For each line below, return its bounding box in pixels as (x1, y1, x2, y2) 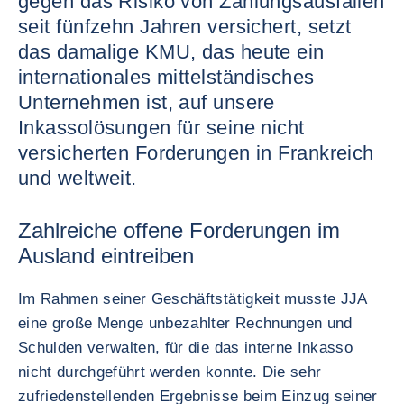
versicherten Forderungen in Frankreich (18, 142, 374, 164)
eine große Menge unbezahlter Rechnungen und (18, 315, 353, 332)
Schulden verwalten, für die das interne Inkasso (18, 339, 353, 356)
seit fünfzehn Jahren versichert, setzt (18, 15, 352, 38)
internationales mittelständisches (18, 66, 315, 88)
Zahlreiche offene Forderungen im (18, 218, 340, 243)
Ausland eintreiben (18, 243, 194, 268)
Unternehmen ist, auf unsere (18, 91, 275, 114)
